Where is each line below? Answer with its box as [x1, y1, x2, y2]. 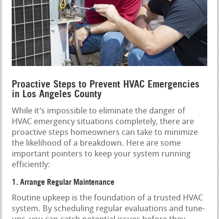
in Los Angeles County [12, 88, 102, 100]
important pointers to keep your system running [12, 150, 191, 158]
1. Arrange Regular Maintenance [12, 176, 115, 187]
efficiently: [12, 160, 51, 169]
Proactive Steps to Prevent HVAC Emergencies [12, 78, 200, 90]
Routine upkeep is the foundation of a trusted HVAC [12, 194, 203, 202]
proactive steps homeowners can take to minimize [12, 128, 198, 137]
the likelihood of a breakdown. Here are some [12, 139, 181, 148]
